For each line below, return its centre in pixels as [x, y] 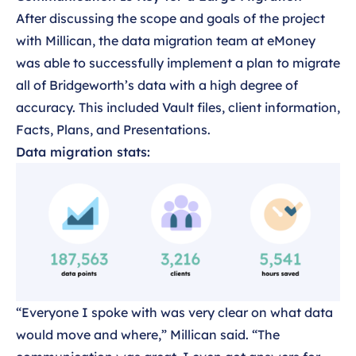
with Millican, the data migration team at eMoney [166, 40]
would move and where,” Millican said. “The [148, 334]
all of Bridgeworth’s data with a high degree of [157, 85]
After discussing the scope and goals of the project [170, 18]
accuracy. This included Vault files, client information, [178, 107]
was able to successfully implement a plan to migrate [178, 62]
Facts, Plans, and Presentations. [113, 129]
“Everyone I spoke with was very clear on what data [174, 312]
